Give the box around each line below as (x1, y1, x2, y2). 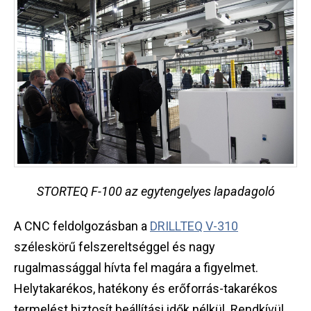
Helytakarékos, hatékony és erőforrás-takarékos (14, 280, 278, 296)
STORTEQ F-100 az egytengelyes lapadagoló (36, 183, 275, 199)
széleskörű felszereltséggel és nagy (14, 239, 215, 254)
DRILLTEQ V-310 (150, 218, 238, 233)
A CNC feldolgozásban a (14, 218, 150, 233)
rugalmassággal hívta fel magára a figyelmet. (14, 260, 258, 275)
